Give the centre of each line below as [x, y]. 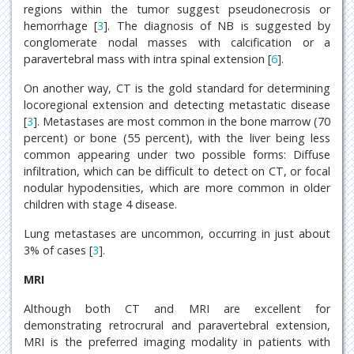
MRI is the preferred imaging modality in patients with [177, 341]
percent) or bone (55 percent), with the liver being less [177, 137]
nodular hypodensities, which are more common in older [177, 187]
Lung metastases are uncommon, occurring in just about [177, 233]
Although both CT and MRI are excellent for [177, 308]
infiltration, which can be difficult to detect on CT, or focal [177, 171]
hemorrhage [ [61, 25]
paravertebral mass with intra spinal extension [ [147, 58]
